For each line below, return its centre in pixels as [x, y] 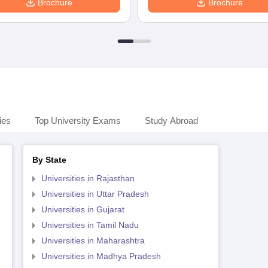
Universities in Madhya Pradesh [101, 256]
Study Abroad [171, 121]
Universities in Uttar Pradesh [95, 194]
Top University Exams [78, 121]
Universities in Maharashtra [93, 240]
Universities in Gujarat [83, 209]
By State [49, 160]
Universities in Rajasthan [88, 178]
